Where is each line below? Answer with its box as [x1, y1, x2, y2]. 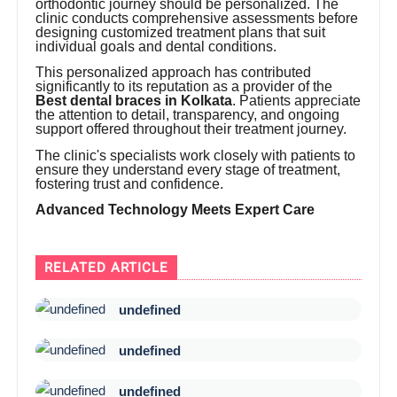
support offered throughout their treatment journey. [35, 121, 347, 137]
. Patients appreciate [232, 93, 362, 109]
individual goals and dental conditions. [35, 38, 277, 54]
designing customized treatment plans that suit [35, 24, 326, 40]
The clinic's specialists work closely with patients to [35, 147, 356, 163]
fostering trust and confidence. [35, 175, 224, 191]
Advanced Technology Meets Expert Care [35, 201, 315, 217]
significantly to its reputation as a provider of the [35, 79, 333, 95]
